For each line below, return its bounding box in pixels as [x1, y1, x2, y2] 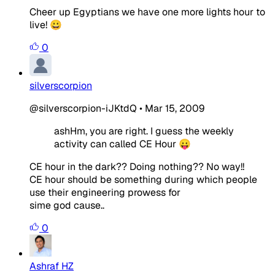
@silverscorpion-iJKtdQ [29, 101, 137, 115]
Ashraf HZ [29, 259, 74, 273]
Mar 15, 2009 [145, 101, 204, 115]
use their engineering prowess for [29, 185, 180, 199]
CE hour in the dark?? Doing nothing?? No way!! [29, 160, 244, 173]
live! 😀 [29, 18, 62, 31]
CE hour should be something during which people [29, 172, 257, 186]
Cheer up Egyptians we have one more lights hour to [29, 5, 265, 18]
